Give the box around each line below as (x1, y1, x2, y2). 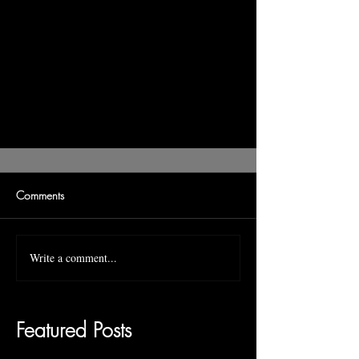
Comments (16, 187, 64, 203)
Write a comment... (30, 250, 117, 266)
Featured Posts (16, 316, 131, 344)
